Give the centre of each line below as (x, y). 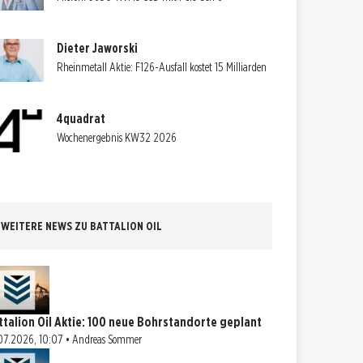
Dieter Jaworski (98, 49)
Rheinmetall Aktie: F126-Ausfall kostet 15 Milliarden (162, 68)
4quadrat (81, 119)
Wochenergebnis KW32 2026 (117, 138)
